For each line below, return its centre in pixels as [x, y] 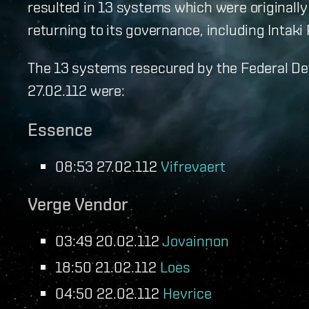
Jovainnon [196, 240]
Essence [60, 129]
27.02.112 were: [76, 90]
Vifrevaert [193, 166]
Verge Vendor [78, 204]
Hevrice [187, 292]
